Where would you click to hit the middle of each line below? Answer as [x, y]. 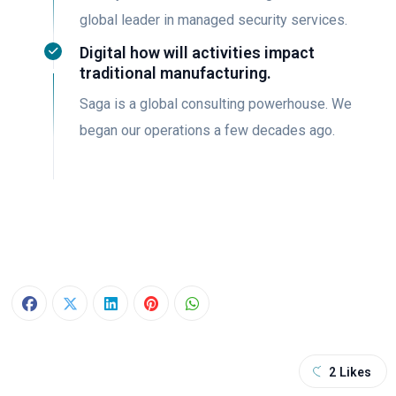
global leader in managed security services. [213, 20]
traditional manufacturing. [175, 73]
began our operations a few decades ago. [207, 130]
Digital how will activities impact [197, 53]
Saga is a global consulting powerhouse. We [216, 104]
